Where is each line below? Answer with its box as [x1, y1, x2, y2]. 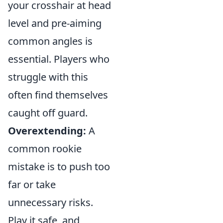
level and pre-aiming [8, 16, 102, 30]
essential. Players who [8, 52, 110, 66]
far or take [8, 178, 56, 191]
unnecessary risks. [8, 196, 93, 209]
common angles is [8, 34, 93, 48]
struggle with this [8, 70, 88, 84]
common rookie [8, 142, 82, 155]
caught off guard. [8, 106, 88, 119]
